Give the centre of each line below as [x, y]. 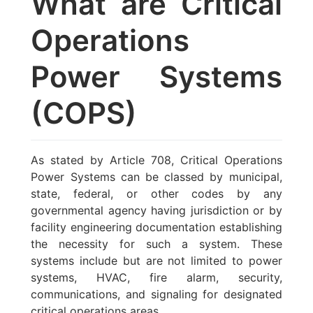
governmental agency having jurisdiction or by [156, 211]
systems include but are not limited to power [156, 261]
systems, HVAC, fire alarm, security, [156, 278]
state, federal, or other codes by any [156, 194]
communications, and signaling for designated [156, 294]
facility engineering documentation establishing [156, 227]
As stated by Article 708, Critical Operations [156, 160]
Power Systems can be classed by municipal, [156, 177]
